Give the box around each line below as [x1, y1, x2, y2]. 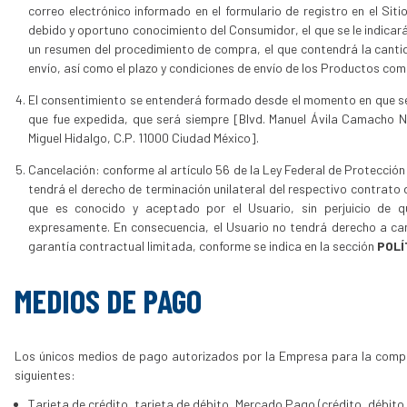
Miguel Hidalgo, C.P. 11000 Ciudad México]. [28, 129, 259, 145]
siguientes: [15, 367, 75, 383]
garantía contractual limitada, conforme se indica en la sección [28, 237, 377, 253]
